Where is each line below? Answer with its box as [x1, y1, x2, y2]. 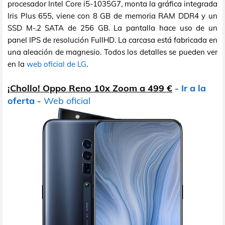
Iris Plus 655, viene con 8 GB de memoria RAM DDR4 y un [8, 11, 217, 21]
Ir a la [181, 82, 206, 94]
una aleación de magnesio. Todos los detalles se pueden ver [8, 47, 217, 57]
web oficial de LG [27, 59, 86, 69]
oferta [8, 94, 35, 106]
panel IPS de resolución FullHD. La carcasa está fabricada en [8, 35, 217, 45]
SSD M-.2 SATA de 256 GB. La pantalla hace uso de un [8, 23, 217, 33]
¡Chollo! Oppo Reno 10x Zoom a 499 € [8, 82, 172, 94]
